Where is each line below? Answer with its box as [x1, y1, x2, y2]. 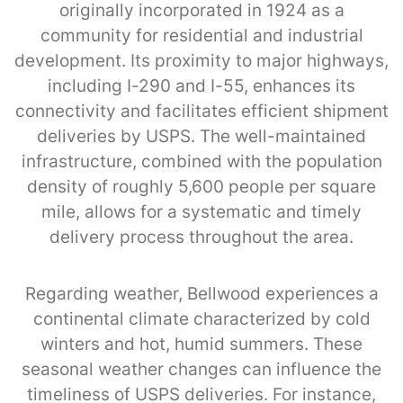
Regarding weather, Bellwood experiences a [24, 282, 379, 304]
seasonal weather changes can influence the [22, 358, 381, 380]
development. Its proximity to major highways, [14, 49, 389, 71]
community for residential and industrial [40, 24, 363, 46]
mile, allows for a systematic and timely [41, 201, 362, 222]
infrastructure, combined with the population [21, 150, 382, 172]
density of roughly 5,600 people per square [27, 175, 376, 197]
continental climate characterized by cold [32, 308, 371, 329]
